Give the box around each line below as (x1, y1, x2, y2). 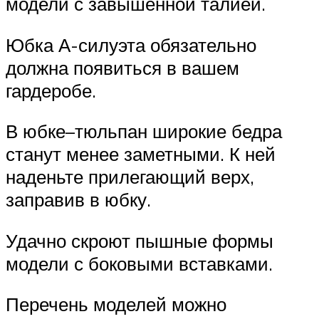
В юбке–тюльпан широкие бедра (6, 120, 282, 143)
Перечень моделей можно (6, 293, 226, 316)
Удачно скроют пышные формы (6, 229, 273, 252)
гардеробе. (6, 78, 96, 102)
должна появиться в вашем (6, 56, 239, 79)
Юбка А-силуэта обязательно (6, 33, 256, 56)
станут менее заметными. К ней (6, 142, 276, 166)
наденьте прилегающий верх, (6, 165, 254, 189)
